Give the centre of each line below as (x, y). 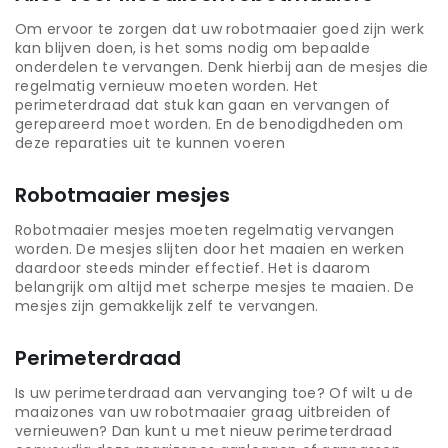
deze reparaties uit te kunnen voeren (150, 143)
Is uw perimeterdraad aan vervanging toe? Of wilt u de (214, 393)
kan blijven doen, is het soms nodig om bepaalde (193, 48)
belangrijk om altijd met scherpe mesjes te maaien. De (214, 287)
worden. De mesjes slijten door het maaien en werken (210, 249)
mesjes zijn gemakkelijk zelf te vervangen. (167, 306)
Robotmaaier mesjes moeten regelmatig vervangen (205, 230)
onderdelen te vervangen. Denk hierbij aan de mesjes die (222, 67)
